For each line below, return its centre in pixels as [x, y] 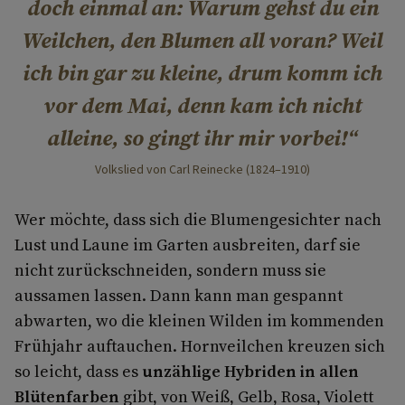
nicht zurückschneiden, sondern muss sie [170, 270]
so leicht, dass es [78, 372]
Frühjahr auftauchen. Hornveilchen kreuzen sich [200, 346]
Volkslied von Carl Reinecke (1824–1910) [202, 170]
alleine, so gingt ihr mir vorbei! [197, 138]
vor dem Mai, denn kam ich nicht [202, 106]
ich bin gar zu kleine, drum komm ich [202, 73]
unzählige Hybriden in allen [250, 372]
